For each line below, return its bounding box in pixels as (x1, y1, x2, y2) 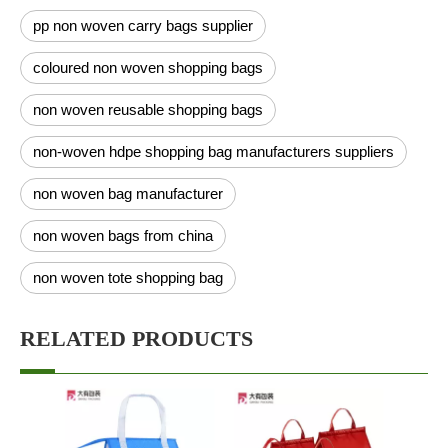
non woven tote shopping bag (33, 269, 223, 286)
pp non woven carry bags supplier (33, 17, 253, 34)
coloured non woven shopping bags (33, 59, 263, 76)
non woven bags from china (33, 227, 213, 244)
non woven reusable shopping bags (33, 101, 263, 118)
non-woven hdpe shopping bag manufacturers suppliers (33, 143, 394, 160)
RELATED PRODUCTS (20, 326, 253, 351)
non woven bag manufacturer (33, 185, 223, 202)
